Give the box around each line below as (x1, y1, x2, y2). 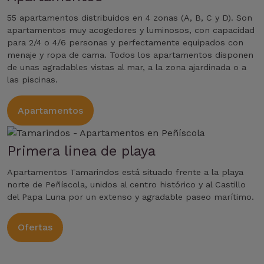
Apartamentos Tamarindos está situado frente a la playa (7, 167, 243, 177)
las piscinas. (7, 75, 58, 85)
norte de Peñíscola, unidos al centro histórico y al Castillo (7, 179, 246, 189)
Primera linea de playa (7, 142, 156, 159)
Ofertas (18, 221, 52, 233)
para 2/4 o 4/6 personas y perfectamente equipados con (7, 38, 243, 48)
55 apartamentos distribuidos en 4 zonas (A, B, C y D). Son (7, 13, 252, 23)
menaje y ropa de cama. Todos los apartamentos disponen (7, 50, 253, 60)
